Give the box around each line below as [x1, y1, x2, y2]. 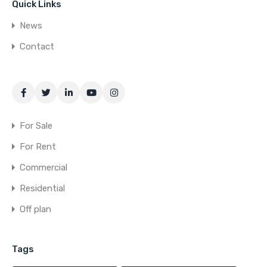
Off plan [20, 204, 51, 215]
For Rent [20, 141, 56, 153]
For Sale [20, 120, 52, 132]
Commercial [20, 162, 67, 173]
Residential [20, 183, 65, 194]
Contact [20, 41, 54, 52]
